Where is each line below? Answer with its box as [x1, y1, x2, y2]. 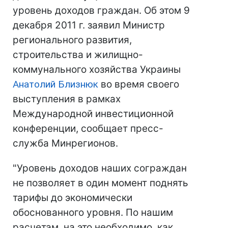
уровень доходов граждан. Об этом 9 [13, 5, 190, 16]
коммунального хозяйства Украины [13, 64, 181, 75]
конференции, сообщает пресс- [13, 123, 163, 134]
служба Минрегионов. [13, 137, 118, 149]
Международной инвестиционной [13, 108, 174, 120]
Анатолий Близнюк [13, 78, 98, 90]
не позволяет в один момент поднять [13, 177, 188, 189]
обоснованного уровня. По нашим [13, 207, 173, 218]
